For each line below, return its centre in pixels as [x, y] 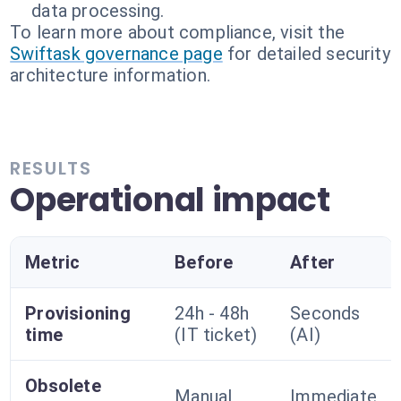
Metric [53, 262]
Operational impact [170, 200]
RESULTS [51, 168]
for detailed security [308, 54]
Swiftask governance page [116, 54]
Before [204, 262]
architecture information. [110, 75]
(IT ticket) [216, 335]
